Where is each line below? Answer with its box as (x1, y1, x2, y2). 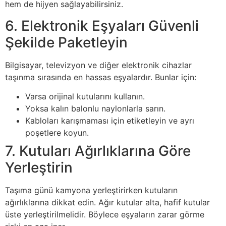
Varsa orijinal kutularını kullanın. (25, 91, 145, 101)
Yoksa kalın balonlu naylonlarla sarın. (25, 103, 165, 114)
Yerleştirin (5, 159, 73, 176)
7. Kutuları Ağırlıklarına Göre (5, 142, 191, 159)
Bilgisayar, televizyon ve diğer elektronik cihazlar (5, 60, 192, 70)
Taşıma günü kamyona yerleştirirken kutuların (5, 185, 178, 195)
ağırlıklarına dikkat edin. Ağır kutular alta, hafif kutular (5, 197, 210, 207)
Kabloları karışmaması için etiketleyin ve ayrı (25, 116, 194, 126)
